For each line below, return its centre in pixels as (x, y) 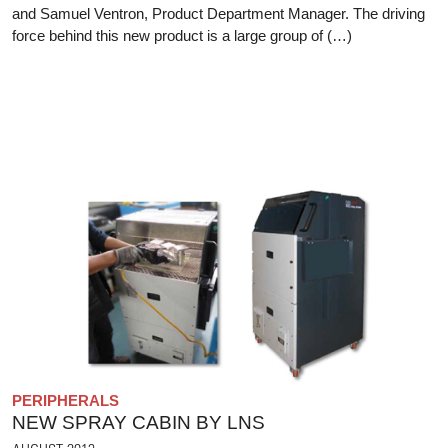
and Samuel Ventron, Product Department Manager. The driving (218, 14)
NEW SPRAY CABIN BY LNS (138, 422)
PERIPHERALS (65, 400)
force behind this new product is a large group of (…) (182, 36)
